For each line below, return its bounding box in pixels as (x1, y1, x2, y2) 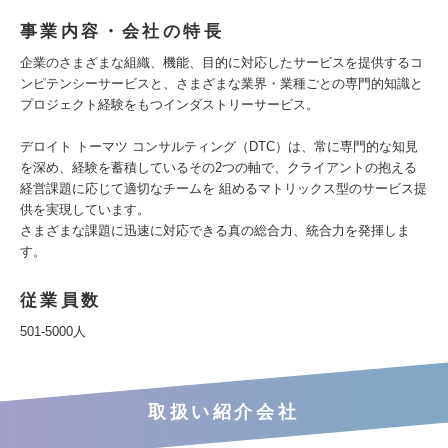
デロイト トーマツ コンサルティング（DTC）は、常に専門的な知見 (20, 139, 418, 154)
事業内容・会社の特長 (20, 22, 224, 41)
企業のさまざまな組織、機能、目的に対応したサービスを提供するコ (20, 55, 423, 70)
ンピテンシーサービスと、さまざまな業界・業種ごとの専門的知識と (20, 76, 423, 91)
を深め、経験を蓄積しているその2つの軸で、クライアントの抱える (20, 160, 417, 175)
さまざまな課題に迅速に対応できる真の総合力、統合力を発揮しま (20, 223, 410, 238)
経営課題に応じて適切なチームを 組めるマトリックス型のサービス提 (20, 181, 427, 196)
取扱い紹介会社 (148, 402, 300, 423)
